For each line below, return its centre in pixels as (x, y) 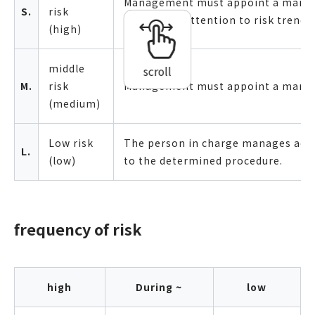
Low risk (71, 143)
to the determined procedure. (203, 161)
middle (66, 69)
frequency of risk (77, 229)
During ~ (159, 287)
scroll (157, 71)
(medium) (74, 104)
